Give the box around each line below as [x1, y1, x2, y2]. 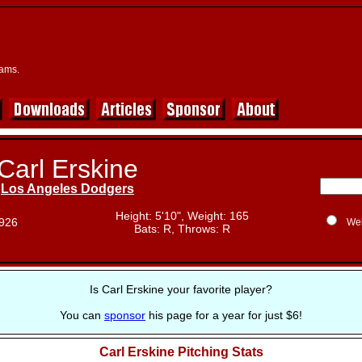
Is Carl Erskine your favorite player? [90, 283, 272, 296]
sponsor [104, 309, 145, 322]
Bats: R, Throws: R [134, 222, 230, 235]
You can [60, 309, 104, 322]
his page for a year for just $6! [145, 309, 302, 322]
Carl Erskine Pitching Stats [99, 345, 263, 359]
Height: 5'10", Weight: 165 [116, 209, 249, 222]
